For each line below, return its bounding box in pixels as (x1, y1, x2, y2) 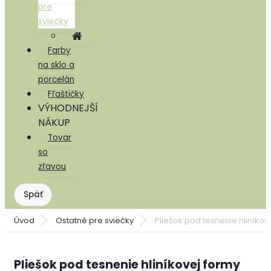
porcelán (38, 73, 75, 85)
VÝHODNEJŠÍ (38, 100, 99, 115)
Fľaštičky (48, 88, 85, 100)
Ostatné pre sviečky (56, 214, 134, 226)
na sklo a (38, 59, 75, 71)
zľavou (38, 160, 67, 172)
